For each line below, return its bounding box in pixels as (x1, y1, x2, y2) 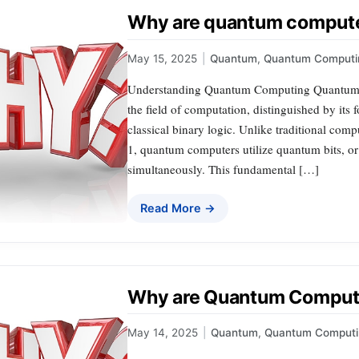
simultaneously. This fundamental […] (127, 160, 319, 177)
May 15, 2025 (127, 51, 197, 65)
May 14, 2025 (127, 326, 198, 340)
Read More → (140, 200, 216, 215)
